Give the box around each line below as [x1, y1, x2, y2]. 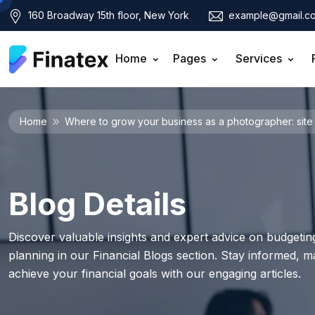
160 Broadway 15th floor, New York [25, 8, 189, 21]
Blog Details [8, 185, 186, 224]
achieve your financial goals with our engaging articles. [8, 266, 301, 281]
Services [236, 51, 282, 66]
